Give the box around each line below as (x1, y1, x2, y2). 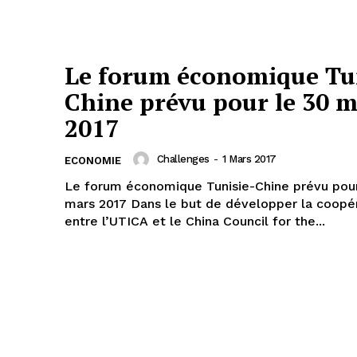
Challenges (156, 153, 210, 165)
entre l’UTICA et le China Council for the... (65, 213, 325, 229)
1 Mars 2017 (222, 153, 277, 165)
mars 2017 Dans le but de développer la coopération (65, 195, 131, 211)
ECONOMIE (65, 154, 121, 167)
